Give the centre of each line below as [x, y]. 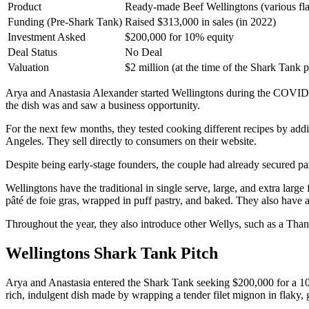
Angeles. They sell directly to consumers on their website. [131, 141]
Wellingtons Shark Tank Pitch [112, 253]
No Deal [143, 52]
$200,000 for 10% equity [179, 37]
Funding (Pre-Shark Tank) [65, 21]
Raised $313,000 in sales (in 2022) [200, 21]
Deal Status [32, 52]
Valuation [28, 67]
